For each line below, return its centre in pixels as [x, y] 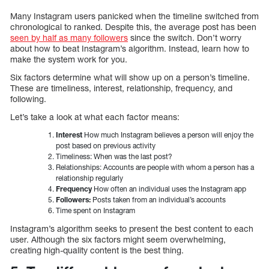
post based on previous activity [106, 145]
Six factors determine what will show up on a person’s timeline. [130, 77]
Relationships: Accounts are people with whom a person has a [155, 167]
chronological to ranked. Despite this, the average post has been [133, 26]
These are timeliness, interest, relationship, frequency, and [121, 88]
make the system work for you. [69, 59]
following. [28, 98]
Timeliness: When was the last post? [114, 156]
